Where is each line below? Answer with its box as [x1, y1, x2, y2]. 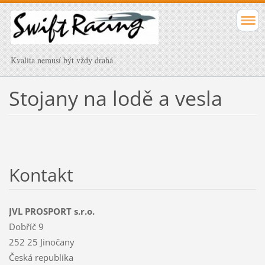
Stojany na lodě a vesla [8, 84, 222, 112]
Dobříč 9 [8, 220, 44, 232]
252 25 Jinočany [8, 235, 75, 248]
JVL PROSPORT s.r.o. [8, 205, 95, 217]
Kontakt [8, 162, 73, 187]
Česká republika [8, 251, 73, 263]
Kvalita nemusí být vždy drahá [11, 54, 113, 66]
